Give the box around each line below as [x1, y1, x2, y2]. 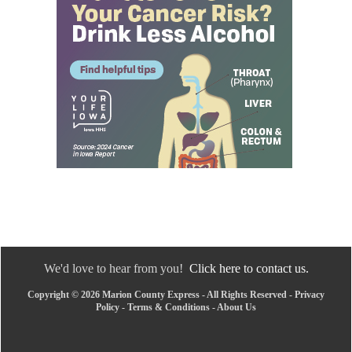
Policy [96, 301, 119, 313]
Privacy [295, 288, 324, 300]
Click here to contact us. [189, 261, 309, 275]
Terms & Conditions [127, 301, 210, 313]
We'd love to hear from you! [43, 261, 189, 275]
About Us [217, 301, 256, 313]
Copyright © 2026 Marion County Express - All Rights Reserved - [27, 288, 295, 300]
